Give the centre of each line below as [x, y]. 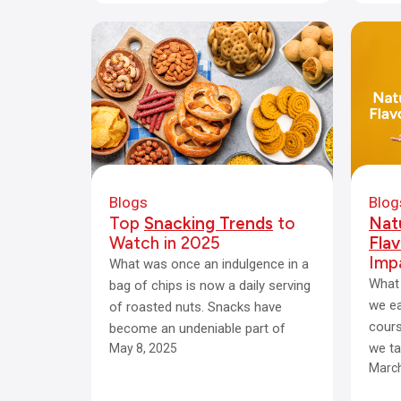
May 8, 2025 [143, 348]
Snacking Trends [209, 223]
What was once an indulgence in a [209, 264]
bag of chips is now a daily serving [210, 286]
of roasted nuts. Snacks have [196, 307]
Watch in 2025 [165, 243]
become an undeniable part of [197, 328]
